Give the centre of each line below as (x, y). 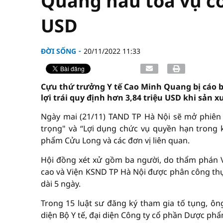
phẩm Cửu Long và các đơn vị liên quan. (115, 140)
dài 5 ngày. (61, 184)
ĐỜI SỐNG (58, 51)
